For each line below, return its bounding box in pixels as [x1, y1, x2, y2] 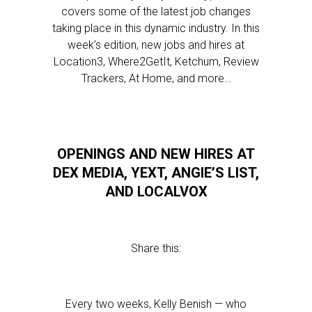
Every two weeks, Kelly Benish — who [65, 297, 247, 311]
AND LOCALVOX [104, 183, 208, 200]
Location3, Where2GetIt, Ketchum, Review [53, 55, 259, 68]
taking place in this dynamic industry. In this [52, 22, 260, 35]
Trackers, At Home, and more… [81, 72, 231, 85]
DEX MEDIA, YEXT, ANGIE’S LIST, [53, 164, 259, 181]
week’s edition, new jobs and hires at [68, 38, 244, 52]
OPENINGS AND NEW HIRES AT [57, 146, 255, 162]
